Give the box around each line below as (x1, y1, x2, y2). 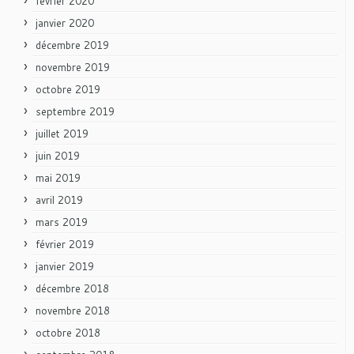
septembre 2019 (36, 104, 115, 119)
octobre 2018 (36, 325, 100, 340)
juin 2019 (36, 148, 80, 163)
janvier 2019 (36, 258, 94, 273)
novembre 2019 (36, 59, 110, 74)
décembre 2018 (36, 281, 109, 296)
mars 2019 (36, 214, 88, 229)
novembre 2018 (36, 303, 110, 318)
